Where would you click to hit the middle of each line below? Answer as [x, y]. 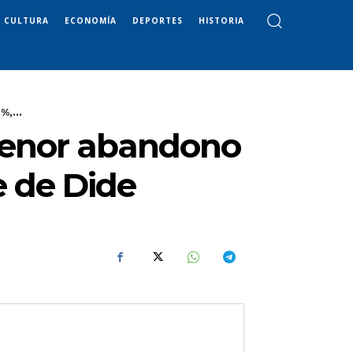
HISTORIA [221, 20]
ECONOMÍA [91, 20]
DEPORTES [158, 20]
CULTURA [26, 20]
